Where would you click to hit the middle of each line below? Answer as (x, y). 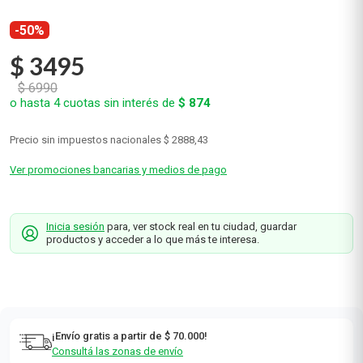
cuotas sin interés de (119, 103)
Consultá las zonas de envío (117, 351)
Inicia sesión (75, 226)
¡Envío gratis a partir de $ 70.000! (130, 336)
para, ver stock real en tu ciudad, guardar (201, 226)
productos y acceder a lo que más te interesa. (153, 239)
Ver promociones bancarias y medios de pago (118, 170)
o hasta (32, 103)
